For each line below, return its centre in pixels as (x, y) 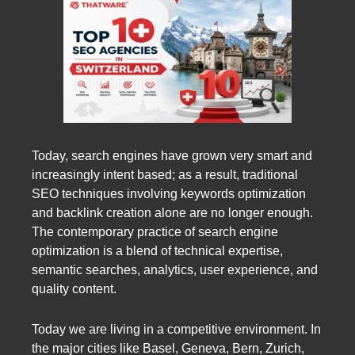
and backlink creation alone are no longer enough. (172, 212)
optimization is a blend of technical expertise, (157, 250)
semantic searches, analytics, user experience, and (175, 269)
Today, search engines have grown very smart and (172, 155)
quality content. (74, 288)
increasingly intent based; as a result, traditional (165, 174)
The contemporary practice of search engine (155, 231)
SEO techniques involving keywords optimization (169, 193)
